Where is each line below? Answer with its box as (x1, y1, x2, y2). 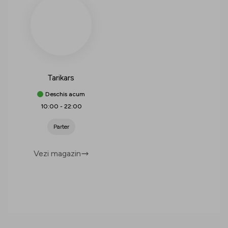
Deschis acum (45, 91, 85, 98)
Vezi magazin (33, 149, 81, 158)
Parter (53, 123, 69, 130)
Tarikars (48, 73, 74, 82)
